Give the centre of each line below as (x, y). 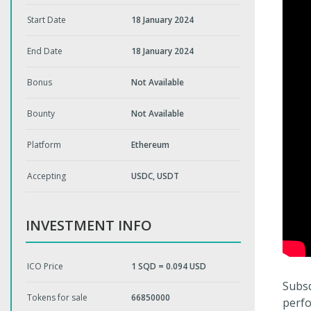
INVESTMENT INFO (89, 225)
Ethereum (150, 145)
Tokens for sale (57, 297)
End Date (45, 51)
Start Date (47, 20)
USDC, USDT (155, 176)
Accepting (47, 176)
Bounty (41, 114)
